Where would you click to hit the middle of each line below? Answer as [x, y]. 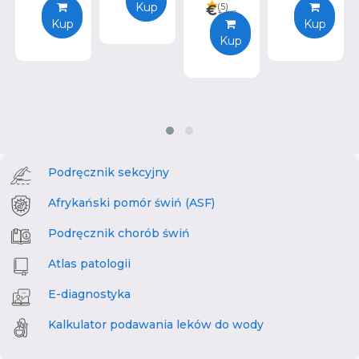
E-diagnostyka [89, 294]
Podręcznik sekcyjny [109, 173]
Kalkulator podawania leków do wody [156, 325]
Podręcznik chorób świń [119, 234]
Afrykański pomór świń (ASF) [131, 203]
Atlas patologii [89, 264]
